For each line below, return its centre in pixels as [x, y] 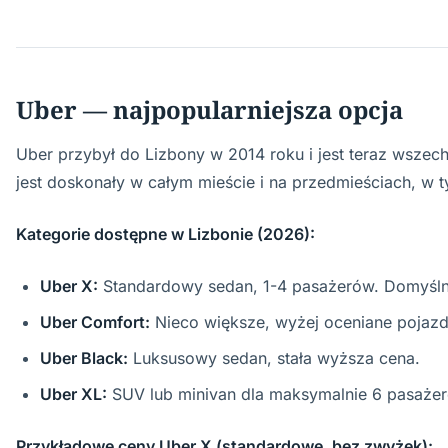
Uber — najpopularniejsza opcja [209, 109]
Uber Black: [84, 358]
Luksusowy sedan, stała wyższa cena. [274, 358]
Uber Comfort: [95, 322]
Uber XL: [73, 394]
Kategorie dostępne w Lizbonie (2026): [165, 234]
